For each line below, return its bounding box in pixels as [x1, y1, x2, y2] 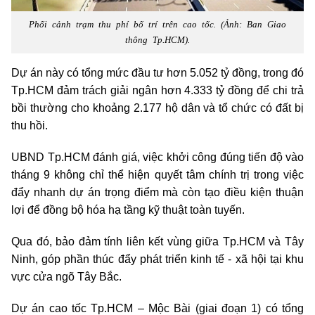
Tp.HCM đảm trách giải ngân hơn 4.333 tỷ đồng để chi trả [11, 84, 304, 96]
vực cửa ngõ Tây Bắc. [11, 270, 122, 283]
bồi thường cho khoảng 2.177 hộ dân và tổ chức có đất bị [11, 101, 304, 114]
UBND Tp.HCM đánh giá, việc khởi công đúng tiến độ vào [11, 150, 304, 163]
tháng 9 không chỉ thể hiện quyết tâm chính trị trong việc [11, 168, 304, 181]
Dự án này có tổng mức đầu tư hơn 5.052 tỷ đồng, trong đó [11, 66, 304, 79]
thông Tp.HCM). [125, 34, 190, 44]
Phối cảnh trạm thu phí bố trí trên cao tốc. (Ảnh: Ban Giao [29, 18, 286, 28]
